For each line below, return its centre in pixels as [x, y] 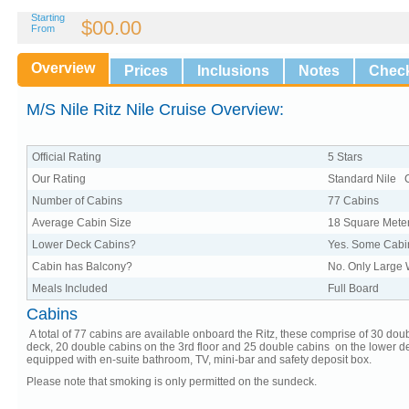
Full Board [353, 288]
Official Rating [67, 157]
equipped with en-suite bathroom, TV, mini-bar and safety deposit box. [199, 360]
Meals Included [70, 288]
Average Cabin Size [82, 223]
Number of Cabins [77, 201]
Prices [146, 71]
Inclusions [233, 71]
